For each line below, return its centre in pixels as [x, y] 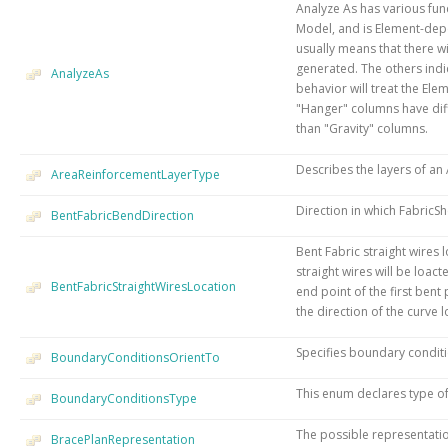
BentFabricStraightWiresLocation [143, 286]
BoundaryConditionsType [124, 398]
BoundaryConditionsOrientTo [135, 357]
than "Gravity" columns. [362, 128]
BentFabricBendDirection [122, 215]
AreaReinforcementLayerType [135, 174]
